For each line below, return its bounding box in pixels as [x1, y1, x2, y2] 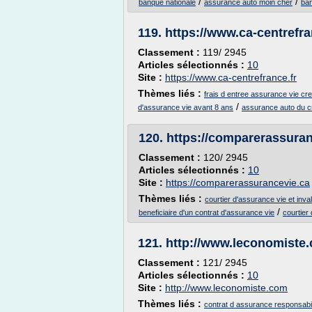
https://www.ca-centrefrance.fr [165, 72, 297, 83]
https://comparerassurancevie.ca [166, 177, 310, 188]
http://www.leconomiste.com [165, 282, 288, 293]
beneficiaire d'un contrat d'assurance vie [139, 208, 274, 217]
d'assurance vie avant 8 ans [138, 103, 233, 111]
